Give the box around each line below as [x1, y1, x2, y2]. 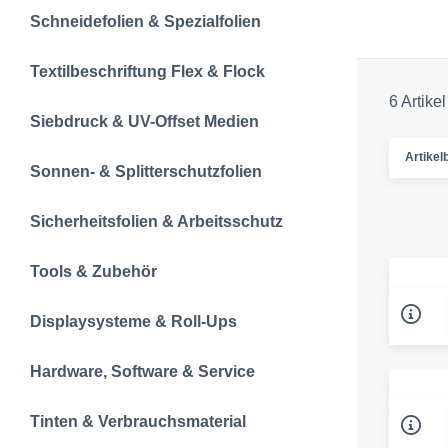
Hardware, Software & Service [30, 363, 255, 380]
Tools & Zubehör [30, 263, 157, 280]
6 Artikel [389, 93, 446, 110]
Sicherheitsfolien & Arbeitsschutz [30, 213, 283, 230]
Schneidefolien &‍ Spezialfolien [30, 13, 261, 30]
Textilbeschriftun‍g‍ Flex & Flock [30, 63, 265, 80]
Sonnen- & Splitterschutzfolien [30, 163, 262, 180]
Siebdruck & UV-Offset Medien [30, 113, 259, 130]
